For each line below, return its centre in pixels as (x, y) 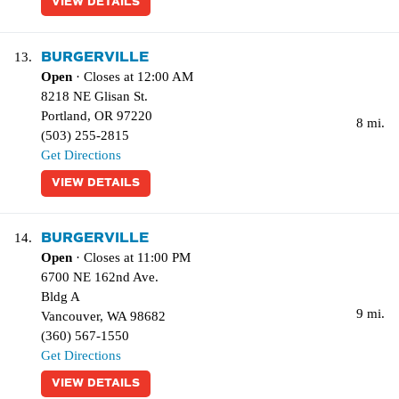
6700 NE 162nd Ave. (100, 277)
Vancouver (70, 316)
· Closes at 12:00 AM (133, 77)
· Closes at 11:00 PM (131, 257)
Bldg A (61, 297)
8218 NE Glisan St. (94, 96)
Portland (64, 116)
